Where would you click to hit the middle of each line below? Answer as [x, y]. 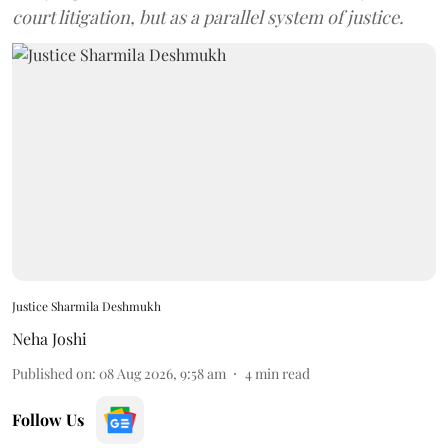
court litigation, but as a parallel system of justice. [208, 16]
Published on [52, 373]
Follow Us [48, 419]
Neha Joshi [49, 338]
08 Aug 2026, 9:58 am [162, 373]
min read [282, 373]
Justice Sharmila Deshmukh [86, 306]
